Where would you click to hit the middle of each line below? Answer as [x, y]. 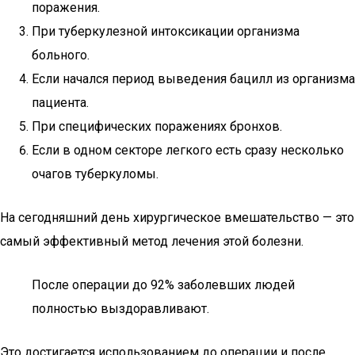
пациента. [60, 103]
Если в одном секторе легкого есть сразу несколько [188, 150]
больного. [61, 55]
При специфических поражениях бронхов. [157, 126]
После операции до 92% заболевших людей [163, 285]
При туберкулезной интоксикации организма [166, 31]
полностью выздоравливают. [120, 309]
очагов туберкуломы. [95, 174]
